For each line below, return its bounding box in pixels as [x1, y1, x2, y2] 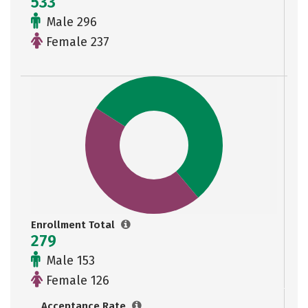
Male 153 [43, 253, 95, 268]
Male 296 [43, 14, 97, 30]
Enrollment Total [31, 219, 118, 231]
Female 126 [43, 273, 109, 288]
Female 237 [43, 34, 109, 49]
